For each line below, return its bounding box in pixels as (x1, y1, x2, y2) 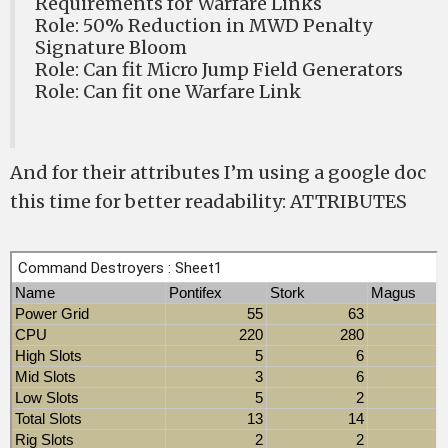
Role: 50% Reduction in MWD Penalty (35, 14, 372, 37)
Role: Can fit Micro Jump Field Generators (35, 58, 403, 81)
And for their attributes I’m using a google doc (10, 161, 426, 184)
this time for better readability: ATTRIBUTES (10, 190, 407, 213)
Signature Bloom (35, 36, 187, 59)
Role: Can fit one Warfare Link (35, 80, 301, 103)
